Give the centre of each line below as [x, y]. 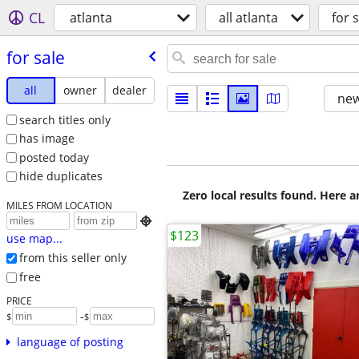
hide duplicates [61, 176]
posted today [54, 157]
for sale [35, 57]
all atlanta [248, 18]
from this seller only [73, 258]
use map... [34, 239]
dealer [130, 90]
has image [46, 139]
